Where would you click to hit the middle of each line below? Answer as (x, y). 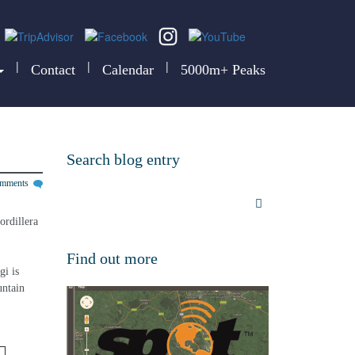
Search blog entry (123, 159)
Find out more (112, 258)
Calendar (128, 70)
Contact (53, 70)
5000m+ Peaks (223, 70)
